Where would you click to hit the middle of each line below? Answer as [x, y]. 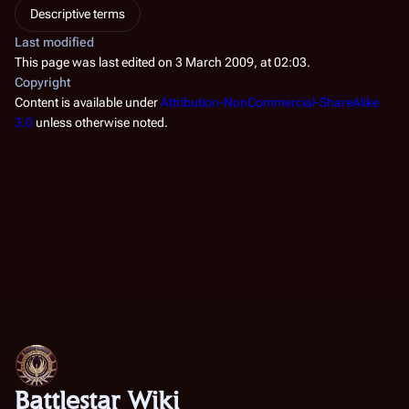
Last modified [54, 42]
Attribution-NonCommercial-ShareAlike [270, 102]
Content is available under [88, 102]
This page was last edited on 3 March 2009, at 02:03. [163, 62]
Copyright [43, 82]
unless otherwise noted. [100, 122]
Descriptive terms [78, 14]
